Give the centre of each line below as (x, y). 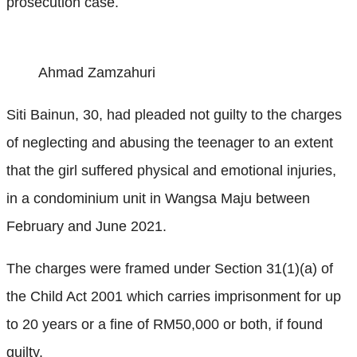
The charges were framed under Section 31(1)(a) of (170, 268)
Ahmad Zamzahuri (97, 72)
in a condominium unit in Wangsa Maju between (158, 198)
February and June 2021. (86, 226)
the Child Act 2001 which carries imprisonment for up (174, 296)
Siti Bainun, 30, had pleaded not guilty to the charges (174, 114)
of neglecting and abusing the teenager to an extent (170, 142)
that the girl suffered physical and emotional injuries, (171, 170)
